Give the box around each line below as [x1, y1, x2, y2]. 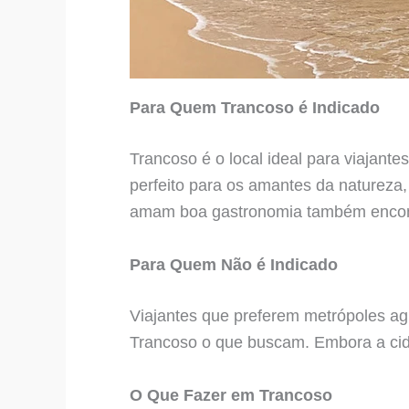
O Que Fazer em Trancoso [130, 385, 332, 404]
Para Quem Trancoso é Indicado [130, 99, 380, 117]
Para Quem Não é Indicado [130, 255, 338, 274]
